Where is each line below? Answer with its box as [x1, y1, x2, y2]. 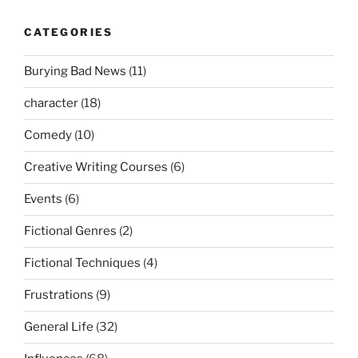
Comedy [24, 128, 72, 143]
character [24, 96, 78, 111]
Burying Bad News [24, 64, 126, 79]
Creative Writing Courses [24, 160, 168, 175]
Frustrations [24, 288, 93, 303]
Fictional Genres [24, 224, 117, 239]
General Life [24, 320, 93, 335]
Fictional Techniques [24, 256, 141, 271]
